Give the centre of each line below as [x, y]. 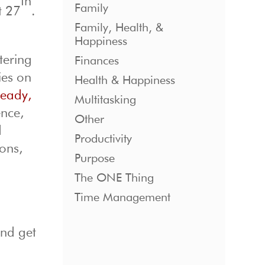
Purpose [94, 159]
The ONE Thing [114, 178]
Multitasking [105, 100]
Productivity [103, 139]
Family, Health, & [119, 28]
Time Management [122, 198]
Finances [96, 61]
